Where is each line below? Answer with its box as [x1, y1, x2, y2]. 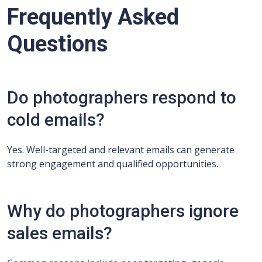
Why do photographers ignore [7, 201, 239, 221]
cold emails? [7, 109, 105, 130]
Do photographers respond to [7, 87, 236, 108]
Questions [7, 31, 108, 57]
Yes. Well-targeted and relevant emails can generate [7, 143, 235, 156]
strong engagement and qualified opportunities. [7, 157, 218, 170]
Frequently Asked [7, 4, 179, 30]
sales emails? [7, 223, 112, 243]
